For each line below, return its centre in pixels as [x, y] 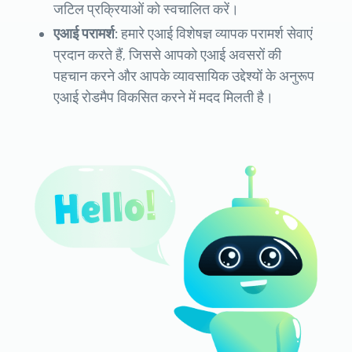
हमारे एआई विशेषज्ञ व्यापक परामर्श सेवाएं [217, 34]
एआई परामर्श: [87, 34]
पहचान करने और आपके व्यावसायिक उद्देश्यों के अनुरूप [184, 77]
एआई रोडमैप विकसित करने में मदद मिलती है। [163, 98]
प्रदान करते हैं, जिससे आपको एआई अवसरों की [167, 55]
